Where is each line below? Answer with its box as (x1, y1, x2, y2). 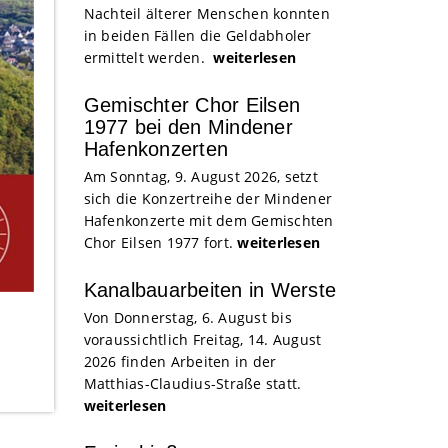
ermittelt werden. (83, 47, 214, 67)
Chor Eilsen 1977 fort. (83, 232, 238, 252)
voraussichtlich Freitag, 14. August (83, 329, 322, 349)
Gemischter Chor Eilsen (83, 93, 300, 116)
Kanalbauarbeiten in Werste (83, 278, 336, 301)
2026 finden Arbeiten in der (83, 351, 277, 371)
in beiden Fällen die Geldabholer (83, 25, 312, 45)
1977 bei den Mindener (83, 115, 293, 138)
